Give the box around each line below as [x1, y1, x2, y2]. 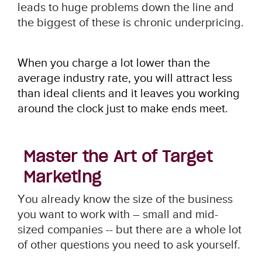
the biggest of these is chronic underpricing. [17, 16, 244, 29]
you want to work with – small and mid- [17, 208, 218, 221]
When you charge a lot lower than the [17, 56, 210, 70]
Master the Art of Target [23, 146, 212, 167]
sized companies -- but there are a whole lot [17, 223, 242, 236]
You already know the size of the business [17, 192, 233, 206]
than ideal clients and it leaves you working [17, 87, 240, 100]
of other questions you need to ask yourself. [17, 238, 240, 251]
